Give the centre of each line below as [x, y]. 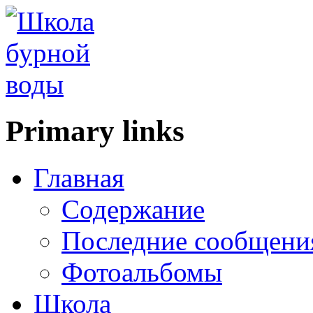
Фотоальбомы [142, 272]
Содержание [133, 209]
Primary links [95, 131]
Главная [79, 177]
